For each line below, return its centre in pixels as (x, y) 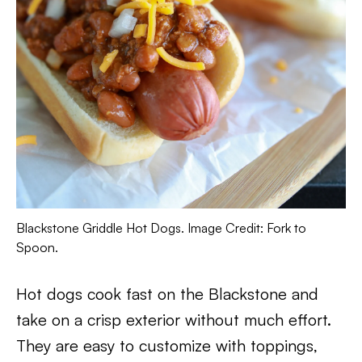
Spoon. (37, 247)
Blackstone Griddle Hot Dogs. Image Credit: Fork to (161, 227)
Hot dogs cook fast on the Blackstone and (167, 293)
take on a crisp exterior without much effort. (174, 319)
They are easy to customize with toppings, (167, 345)
